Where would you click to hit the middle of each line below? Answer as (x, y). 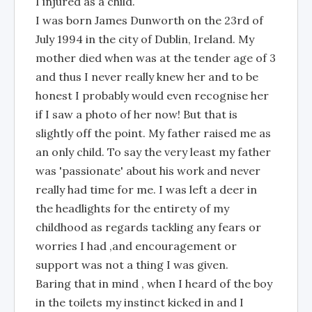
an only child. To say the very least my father (153, 152)
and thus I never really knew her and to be (147, 77)
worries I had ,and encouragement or (136, 246)
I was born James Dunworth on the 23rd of (149, 20)
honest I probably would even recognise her (152, 95)
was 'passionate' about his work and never (148, 171)
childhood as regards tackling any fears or (148, 227)
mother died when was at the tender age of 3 (156, 58)
